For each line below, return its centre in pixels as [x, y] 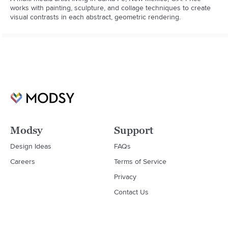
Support [134, 130]
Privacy [125, 176]
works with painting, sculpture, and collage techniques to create [111, 7]
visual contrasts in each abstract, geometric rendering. [96, 17]
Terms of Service [140, 161]
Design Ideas [31, 146]
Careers [23, 161]
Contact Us [131, 192]
